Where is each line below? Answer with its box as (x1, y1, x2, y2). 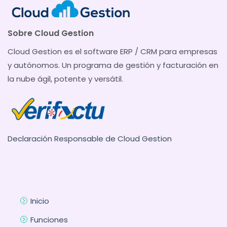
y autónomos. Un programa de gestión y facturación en (8, 60, 218, 71)
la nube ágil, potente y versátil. (8, 73, 123, 85)
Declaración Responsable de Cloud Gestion (8, 133, 172, 144)
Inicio (30, 196, 49, 207)
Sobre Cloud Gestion (8, 27, 94, 40)
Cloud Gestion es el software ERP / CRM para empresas (8, 46, 217, 57)
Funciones (30, 214, 68, 225)
